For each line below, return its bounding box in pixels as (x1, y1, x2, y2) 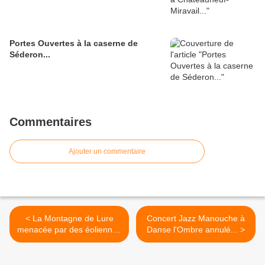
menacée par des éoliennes (17, 225, 121, 235)
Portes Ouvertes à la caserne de (9, 38, 138, 49)
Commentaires (9, 115, 92, 129)
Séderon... (9, 50, 50, 60)
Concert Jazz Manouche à (147, 214, 245, 224)
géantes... (50, 236, 88, 246)
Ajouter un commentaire (69, 147, 146, 156)
